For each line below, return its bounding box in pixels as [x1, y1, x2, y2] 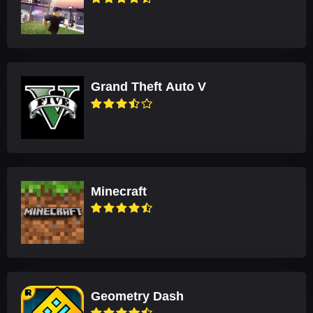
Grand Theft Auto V [91, 80, 206, 94]
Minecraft [91, 184, 147, 198]
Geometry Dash [91, 289, 184, 303]
